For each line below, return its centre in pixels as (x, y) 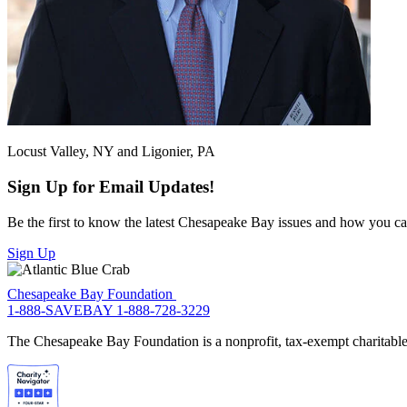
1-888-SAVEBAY (62, 311)
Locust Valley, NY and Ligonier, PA (111, 152)
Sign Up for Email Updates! (111, 187)
